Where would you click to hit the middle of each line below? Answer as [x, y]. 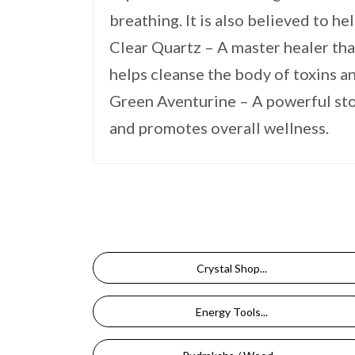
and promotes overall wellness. [219, 127]
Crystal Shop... [231, 268]
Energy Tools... [231, 311]
